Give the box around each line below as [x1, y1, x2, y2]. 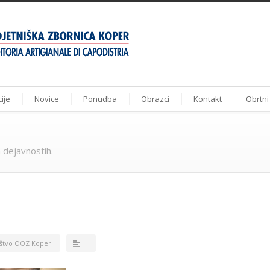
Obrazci [141, 93, 169, 104]
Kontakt [193, 93, 222, 104]
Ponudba [83, 93, 117, 104]
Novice [34, 93, 59, 104]
